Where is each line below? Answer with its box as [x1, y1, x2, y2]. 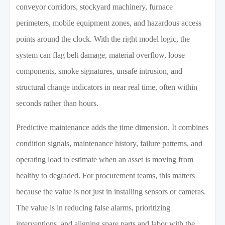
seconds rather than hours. [16, 99, 99, 108]
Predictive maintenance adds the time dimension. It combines [16, 123, 209, 132]
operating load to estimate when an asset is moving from [16, 155, 194, 164]
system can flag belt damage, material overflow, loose [16, 51, 185, 60]
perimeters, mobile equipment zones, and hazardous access [16, 19, 202, 28]
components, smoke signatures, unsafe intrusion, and [16, 67, 183, 76]
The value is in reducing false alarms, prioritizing [16, 203, 171, 212]
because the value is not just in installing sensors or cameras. [16, 187, 206, 196]
